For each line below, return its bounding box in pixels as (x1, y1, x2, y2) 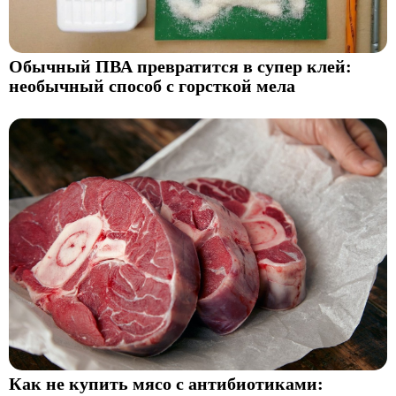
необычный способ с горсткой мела (9, 76, 295, 95)
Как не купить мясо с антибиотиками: (9, 375, 324, 394)
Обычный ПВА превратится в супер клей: (9, 57, 352, 76)
